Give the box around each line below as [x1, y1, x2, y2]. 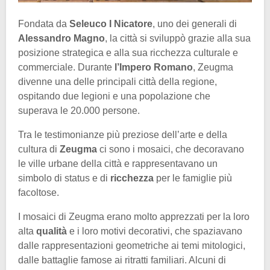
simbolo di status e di [18, 173, 110, 184]
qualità [36, 226, 69, 237]
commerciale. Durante [18, 62, 115, 73]
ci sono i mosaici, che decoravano [99, 144, 244, 155]
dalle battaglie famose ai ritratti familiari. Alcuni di [18, 255, 226, 266]
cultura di [18, 144, 60, 155]
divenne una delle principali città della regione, [18, 77, 217, 87]
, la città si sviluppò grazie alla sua [105, 33, 251, 44]
